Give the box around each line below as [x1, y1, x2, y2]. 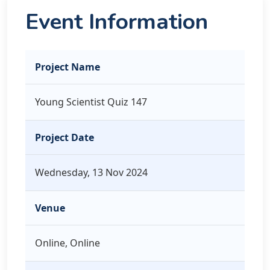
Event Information [25, 7, 208, 37]
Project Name [35, 60, 100, 74]
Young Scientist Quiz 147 [35, 95, 147, 108]
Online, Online [35, 236, 100, 250]
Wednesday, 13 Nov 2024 [35, 166, 148, 179]
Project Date [35, 131, 94, 144]
